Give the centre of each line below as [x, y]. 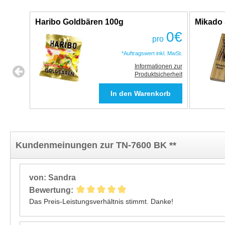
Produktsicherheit [158, 74]
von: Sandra [52, 178]
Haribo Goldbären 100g [79, 22]
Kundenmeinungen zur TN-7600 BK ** [96, 145]
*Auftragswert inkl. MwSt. [152, 53]
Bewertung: [51, 190]
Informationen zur [158, 66]
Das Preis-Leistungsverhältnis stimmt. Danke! [101, 201]
